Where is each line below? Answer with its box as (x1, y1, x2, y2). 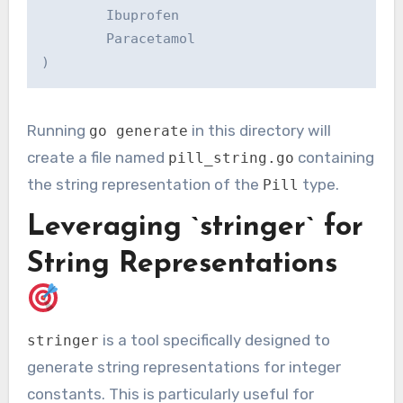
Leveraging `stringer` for (26, 212, 363, 242)
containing (293, 148, 374, 166)
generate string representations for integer (26, 357, 341, 376)
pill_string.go (167, 148, 294, 166)
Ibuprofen (40, 6, 179, 23)
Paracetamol (40, 30, 195, 47)
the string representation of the (26, 175, 263, 193)
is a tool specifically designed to (98, 330, 330, 349)
